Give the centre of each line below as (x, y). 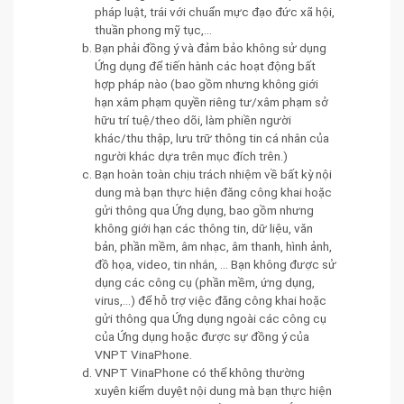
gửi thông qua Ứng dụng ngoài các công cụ (211, 318)
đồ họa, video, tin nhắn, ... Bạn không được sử (216, 264)
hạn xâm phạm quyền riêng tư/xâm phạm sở (211, 101)
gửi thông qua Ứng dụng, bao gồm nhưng (204, 210)
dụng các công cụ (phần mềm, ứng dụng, (205, 282)
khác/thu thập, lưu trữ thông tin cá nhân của (212, 138)
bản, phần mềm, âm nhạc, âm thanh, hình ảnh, (213, 246)
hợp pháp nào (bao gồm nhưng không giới (207, 83)
